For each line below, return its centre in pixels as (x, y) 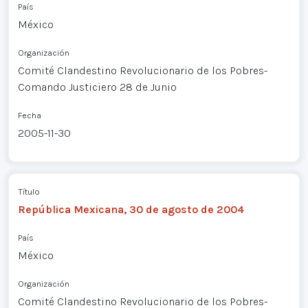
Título (29, 191)
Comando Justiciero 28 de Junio (97, 87)
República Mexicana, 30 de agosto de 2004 (131, 209)
